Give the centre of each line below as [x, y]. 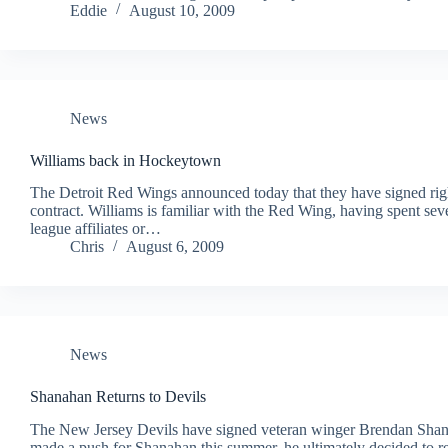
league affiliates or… [95, 229]
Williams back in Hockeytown [125, 160]
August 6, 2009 [175, 247]
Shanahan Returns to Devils [118, 397]
